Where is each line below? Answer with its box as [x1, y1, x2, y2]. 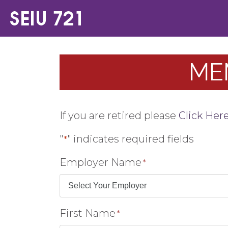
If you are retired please [60, 109, 179, 122]
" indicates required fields [67, 133, 194, 145]
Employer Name [60, 156, 141, 168]
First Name [60, 207, 116, 219]
